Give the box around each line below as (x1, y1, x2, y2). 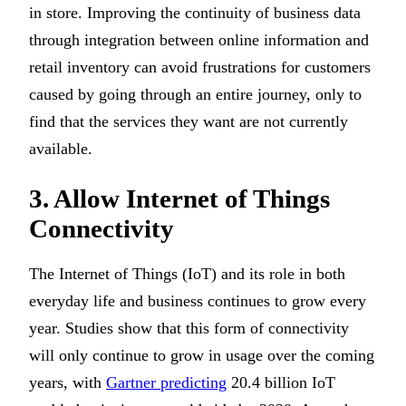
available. (29, 139, 92, 158)
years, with (29, 373, 106, 392)
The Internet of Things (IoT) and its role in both (29, 265, 345, 284)
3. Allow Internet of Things (29, 184, 330, 214)
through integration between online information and (29, 30, 369, 49)
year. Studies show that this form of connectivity (29, 319, 349, 338)
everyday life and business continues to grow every (29, 292, 366, 311)
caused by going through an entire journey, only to (29, 84, 362, 103)
